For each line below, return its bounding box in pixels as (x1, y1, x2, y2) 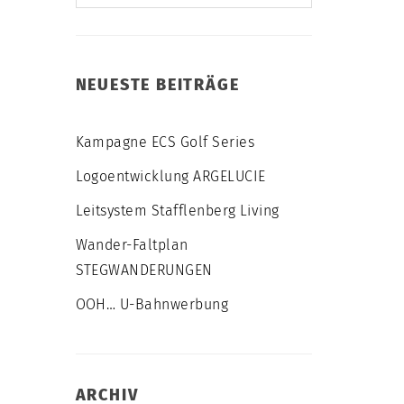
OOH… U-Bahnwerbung (75, 296, 229, 313)
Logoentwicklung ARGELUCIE (75, 168, 266, 185)
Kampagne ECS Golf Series (75, 133, 255, 151)
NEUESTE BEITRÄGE (75, 75, 240, 95)
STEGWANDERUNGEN (75, 262, 213, 279)
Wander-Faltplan (75, 236, 188, 253)
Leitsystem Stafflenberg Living (75, 202, 280, 219)
